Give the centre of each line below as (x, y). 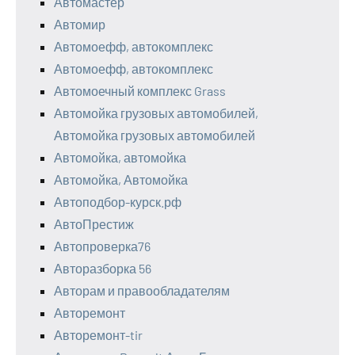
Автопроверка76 (102, 246)
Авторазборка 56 (103, 268)
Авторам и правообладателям (142, 290)
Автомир (80, 24)
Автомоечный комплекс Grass (140, 91)
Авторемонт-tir (98, 335)
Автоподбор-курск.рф (118, 202)
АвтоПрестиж (94, 224)
